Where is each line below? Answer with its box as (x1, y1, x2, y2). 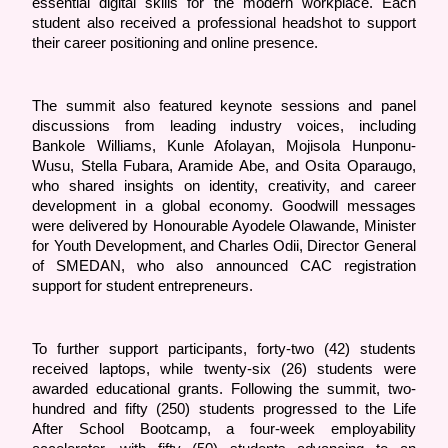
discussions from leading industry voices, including (32, 118, 416, 135)
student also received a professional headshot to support (32, 15, 416, 32)
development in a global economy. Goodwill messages (32, 198, 416, 215)
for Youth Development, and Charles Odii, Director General (32, 238, 416, 255)
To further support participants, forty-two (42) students (32, 341, 416, 358)
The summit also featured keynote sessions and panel (32, 98, 416, 115)
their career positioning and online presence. (32, 35, 323, 52)
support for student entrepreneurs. (32, 278, 254, 295)
